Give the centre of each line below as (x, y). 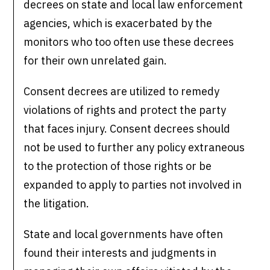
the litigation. (59, 204)
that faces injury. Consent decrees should (127, 129)
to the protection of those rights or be (118, 166)
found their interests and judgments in (120, 253)
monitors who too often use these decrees (129, 42)
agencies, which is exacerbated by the (118, 24)
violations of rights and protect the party (125, 110)
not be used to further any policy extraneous (134, 148)
